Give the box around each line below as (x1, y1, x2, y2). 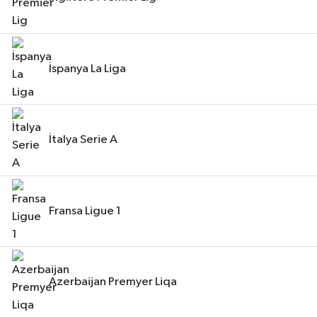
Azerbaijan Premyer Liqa (49, 276, 177, 289)
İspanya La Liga (49, 62, 126, 75)
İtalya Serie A (49, 134, 117, 146)
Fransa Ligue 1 (49, 204, 121, 217)
